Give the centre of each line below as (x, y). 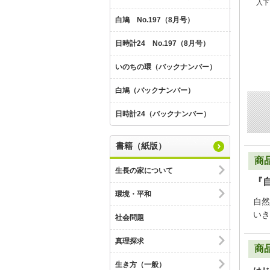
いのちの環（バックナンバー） (166, 67)
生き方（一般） (140, 265)
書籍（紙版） (141, 146)
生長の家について (144, 171)
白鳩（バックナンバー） (155, 90)
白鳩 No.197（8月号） (155, 20)
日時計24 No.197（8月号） (162, 43)
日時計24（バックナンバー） (163, 114)
